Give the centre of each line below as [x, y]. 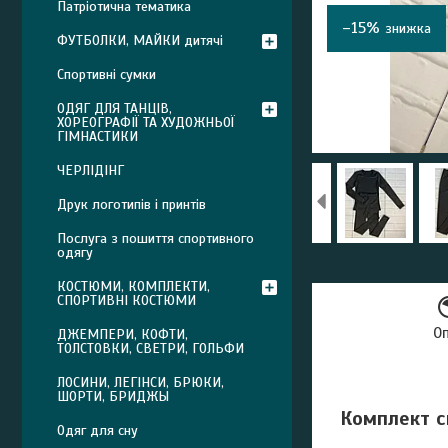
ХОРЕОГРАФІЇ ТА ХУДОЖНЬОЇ [146, 122]
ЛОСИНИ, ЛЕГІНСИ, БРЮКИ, [140, 382]
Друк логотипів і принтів [131, 204]
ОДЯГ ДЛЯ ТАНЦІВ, [114, 108]
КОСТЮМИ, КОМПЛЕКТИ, [133, 286]
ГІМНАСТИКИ [97, 136]
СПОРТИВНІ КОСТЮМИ [126, 300]
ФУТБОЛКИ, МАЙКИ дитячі [140, 40]
